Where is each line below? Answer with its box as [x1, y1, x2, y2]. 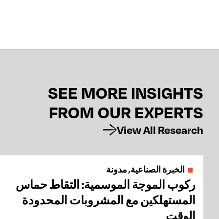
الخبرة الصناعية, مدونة [106, 164, 185, 175]
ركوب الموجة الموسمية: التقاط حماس [16, 177, 196, 192]
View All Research [117, 123, 203, 137]
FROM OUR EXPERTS [49, 102, 203, 123]
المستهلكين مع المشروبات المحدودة [22, 193, 196, 207]
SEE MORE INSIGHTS [48, 82, 203, 103]
